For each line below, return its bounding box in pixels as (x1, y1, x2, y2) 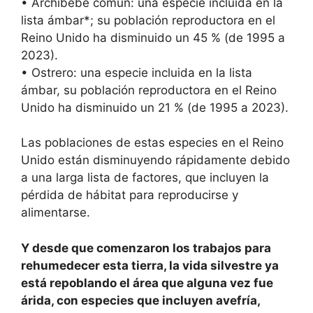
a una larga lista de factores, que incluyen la (21, 170, 269, 185)
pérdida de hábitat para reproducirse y (21, 188, 238, 203)
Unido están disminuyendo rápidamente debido (21, 153, 290, 168)
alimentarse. (21, 205, 90, 220)
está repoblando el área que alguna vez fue (21, 275, 273, 290)
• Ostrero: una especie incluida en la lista (21, 65, 252, 80)
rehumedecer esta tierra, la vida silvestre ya (21, 258, 279, 272)
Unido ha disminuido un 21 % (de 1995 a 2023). (21, 100, 289, 115)
